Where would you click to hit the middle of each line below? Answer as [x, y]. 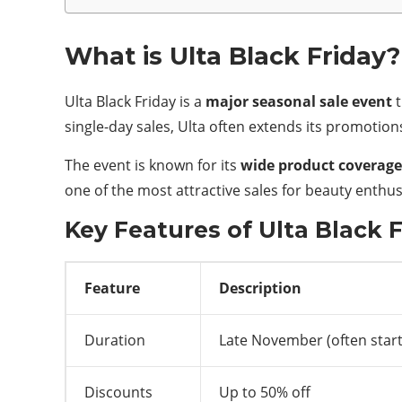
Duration [115, 340]
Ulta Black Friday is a [135, 101]
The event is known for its [153, 165]
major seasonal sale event [299, 101]
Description [260, 288]
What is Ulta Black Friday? [232, 56]
